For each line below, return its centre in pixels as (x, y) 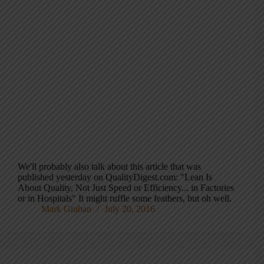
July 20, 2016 (130, 209)
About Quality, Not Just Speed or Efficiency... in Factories (126, 188)
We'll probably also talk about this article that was (109, 167)
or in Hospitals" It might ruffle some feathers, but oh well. (125, 199)
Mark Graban (66, 209)
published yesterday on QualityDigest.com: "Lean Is (115, 177)
